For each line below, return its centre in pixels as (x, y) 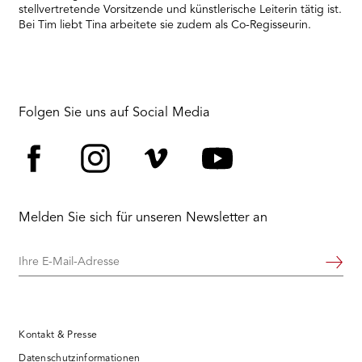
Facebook (85, 194)
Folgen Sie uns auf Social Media (115, 114)
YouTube (260, 194)
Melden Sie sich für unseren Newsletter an (143, 219)
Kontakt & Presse (58, 336)
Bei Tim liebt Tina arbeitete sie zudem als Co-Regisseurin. (165, 25)
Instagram (147, 194)
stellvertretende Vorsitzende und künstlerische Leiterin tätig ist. (181, 9)
